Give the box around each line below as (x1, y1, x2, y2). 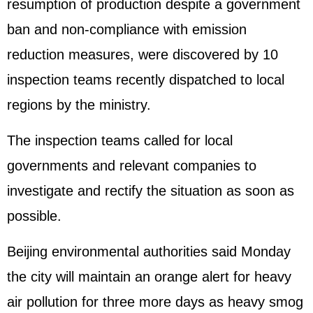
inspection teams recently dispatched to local (7, 72, 284, 87)
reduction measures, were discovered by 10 (7, 47, 278, 62)
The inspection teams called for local (7, 133, 233, 148)
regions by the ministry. (7, 97, 151, 112)
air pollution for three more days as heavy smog (7, 294, 303, 310)
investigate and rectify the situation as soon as (7, 183, 294, 198)
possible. (7, 208, 61, 224)
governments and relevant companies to (7, 158, 256, 173)
